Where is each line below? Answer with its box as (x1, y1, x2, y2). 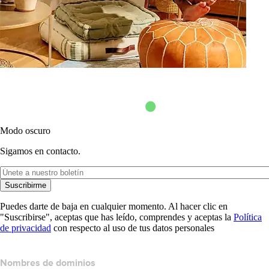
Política (234, 211, 262, 222)
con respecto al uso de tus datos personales (51, 222, 214, 233)
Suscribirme (5, 180, 46, 190)
